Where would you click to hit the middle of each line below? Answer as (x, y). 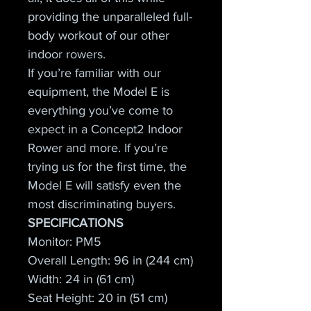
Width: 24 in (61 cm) (81, 279)
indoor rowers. (67, 54)
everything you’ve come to (102, 110)
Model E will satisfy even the (106, 185)
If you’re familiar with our (96, 73)
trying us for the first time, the (109, 167)
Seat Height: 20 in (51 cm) (98, 298)
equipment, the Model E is (100, 92)
